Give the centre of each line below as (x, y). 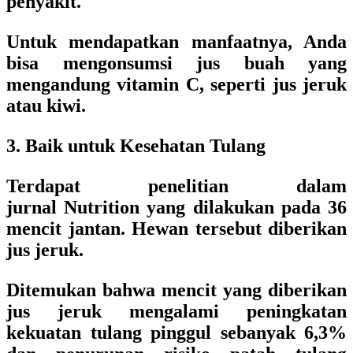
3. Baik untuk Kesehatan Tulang (136, 146)
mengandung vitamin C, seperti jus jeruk (176, 84)
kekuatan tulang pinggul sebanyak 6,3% (176, 333)
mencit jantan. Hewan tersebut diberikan (176, 229)
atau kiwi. (46, 106)
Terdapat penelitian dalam (176, 186)
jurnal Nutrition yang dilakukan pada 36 (176, 207)
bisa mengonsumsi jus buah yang (176, 63)
